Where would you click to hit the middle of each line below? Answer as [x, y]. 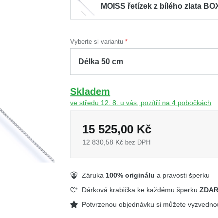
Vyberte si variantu [97, 42]
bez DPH [138, 142]
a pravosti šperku [182, 175]
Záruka [94, 175]
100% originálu [130, 175]
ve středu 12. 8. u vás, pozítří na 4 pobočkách [141, 103]
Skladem [90, 91]
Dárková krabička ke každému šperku [141, 190]
